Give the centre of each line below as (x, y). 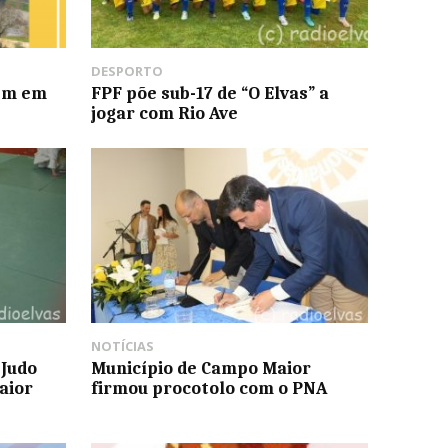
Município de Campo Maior (200, 367)
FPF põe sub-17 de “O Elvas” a (209, 93)
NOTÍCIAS (122, 345)
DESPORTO (126, 71)
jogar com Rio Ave (164, 113)
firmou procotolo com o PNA (208, 387)
